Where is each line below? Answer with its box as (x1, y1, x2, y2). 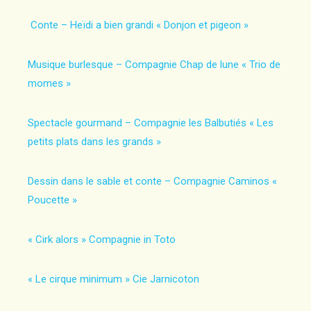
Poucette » (28, 194, 77, 206)
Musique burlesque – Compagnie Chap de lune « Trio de (28, 58, 280, 71)
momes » (28, 77, 71, 90)
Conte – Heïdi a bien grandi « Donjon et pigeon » (28, 19, 249, 31)
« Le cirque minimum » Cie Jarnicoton (28, 273, 199, 285)
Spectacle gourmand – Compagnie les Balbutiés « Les (28, 117, 274, 129)
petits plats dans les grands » (28, 135, 161, 148)
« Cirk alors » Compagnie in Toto (28, 233, 176, 246)
